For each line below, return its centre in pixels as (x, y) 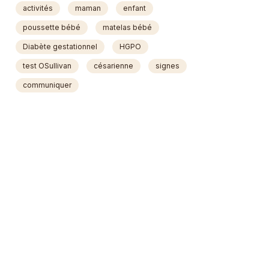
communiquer (47, 85)
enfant (134, 8)
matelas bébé (127, 27)
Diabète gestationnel (60, 47)
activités (38, 8)
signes (168, 66)
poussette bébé (52, 27)
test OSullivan (47, 66)
